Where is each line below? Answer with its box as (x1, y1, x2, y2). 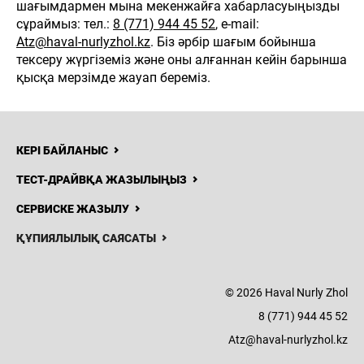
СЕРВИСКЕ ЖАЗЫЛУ (16, 202, 129, 215)
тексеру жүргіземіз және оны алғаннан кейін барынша (16, 52, 347, 67)
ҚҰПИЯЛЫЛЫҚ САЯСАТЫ (16, 232, 156, 245)
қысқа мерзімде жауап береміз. (16, 70, 210, 85)
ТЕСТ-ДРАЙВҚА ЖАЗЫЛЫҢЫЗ (16, 173, 187, 186)
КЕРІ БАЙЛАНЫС (16, 144, 108, 157)
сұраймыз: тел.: (16, 16, 113, 32)
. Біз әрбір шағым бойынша (150, 34, 316, 50)
